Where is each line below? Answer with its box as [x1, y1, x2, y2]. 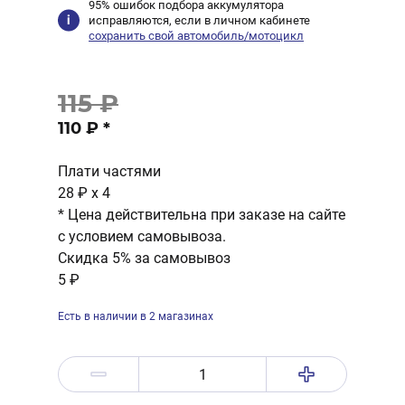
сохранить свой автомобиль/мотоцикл [89, 29, 305, 42]
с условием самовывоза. [58, 228, 226, 245]
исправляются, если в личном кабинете [89, 14, 311, 27]
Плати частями [58, 163, 161, 180]
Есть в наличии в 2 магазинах [58, 310, 213, 323]
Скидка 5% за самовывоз [58, 250, 231, 267]
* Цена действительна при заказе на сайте [58, 206, 345, 223]
